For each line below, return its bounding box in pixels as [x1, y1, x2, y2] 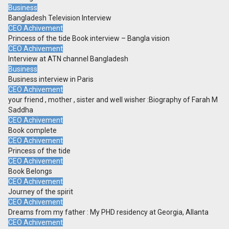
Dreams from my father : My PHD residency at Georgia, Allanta [8, 208, 209, 217]
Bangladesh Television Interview [8, 14, 111, 22]
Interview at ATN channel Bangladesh [8, 55, 128, 63]
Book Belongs [8, 167, 52, 176]
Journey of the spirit [8, 188, 73, 196]
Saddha [8, 106, 33, 114]
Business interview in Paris [8, 75, 94, 84]
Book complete [8, 126, 57, 135]
